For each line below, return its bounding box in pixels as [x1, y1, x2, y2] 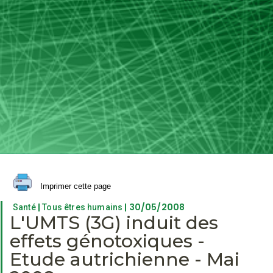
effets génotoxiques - [10, 229, 205, 252]
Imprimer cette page [38, 181, 111, 191]
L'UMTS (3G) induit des [10, 211, 218, 234]
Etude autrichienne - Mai [10, 247, 239, 271]
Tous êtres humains [42, 202, 123, 212]
